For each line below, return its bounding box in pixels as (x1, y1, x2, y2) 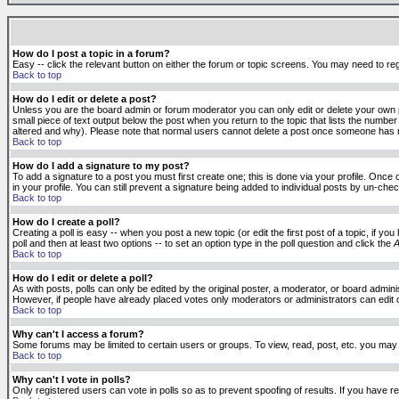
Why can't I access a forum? (12, 329, 144, 339)
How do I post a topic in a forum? (12, 48, 170, 59)
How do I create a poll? (12, 216, 120, 227)
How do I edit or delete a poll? (12, 273, 153, 283)
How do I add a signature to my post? (12, 160, 190, 171)
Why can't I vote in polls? (12, 374, 131, 385)
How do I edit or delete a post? (12, 94, 157, 104)
